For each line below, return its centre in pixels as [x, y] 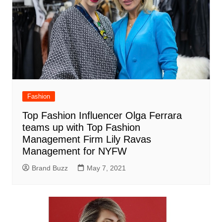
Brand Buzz [50, 168]
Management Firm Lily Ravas [86, 139]
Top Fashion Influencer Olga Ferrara [102, 116]
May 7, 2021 [106, 168]
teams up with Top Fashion [81, 128]
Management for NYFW [74, 151]
